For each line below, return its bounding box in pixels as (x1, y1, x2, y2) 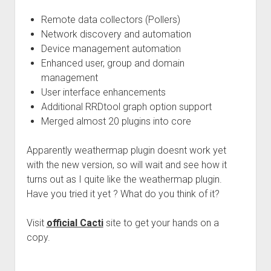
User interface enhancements (41, 87, 166, 98)
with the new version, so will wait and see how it (26, 159, 227, 171)
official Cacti (46, 217, 103, 229)
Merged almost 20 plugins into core (41, 116, 191, 127)
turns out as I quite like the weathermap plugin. (26, 174, 222, 185)
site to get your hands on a (103, 217, 219, 229)
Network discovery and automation (41, 28, 191, 40)
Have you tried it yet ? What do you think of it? (26, 188, 220, 200)
